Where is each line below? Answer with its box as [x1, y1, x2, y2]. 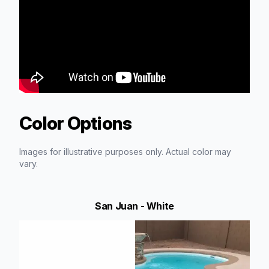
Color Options [19, 112, 132, 134]
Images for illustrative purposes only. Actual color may [19, 146, 231, 157]
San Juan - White [95, 199, 174, 212]
